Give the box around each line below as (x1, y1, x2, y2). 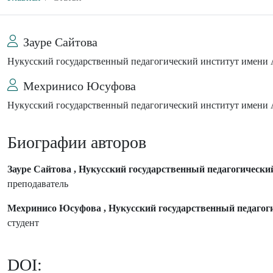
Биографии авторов (7, 133, 146, 152)
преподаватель (7, 179, 68, 190)
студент (7, 218, 39, 229)
